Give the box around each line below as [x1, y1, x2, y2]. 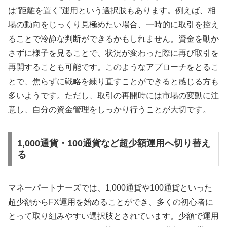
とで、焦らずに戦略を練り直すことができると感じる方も [8, 77, 219, 86]
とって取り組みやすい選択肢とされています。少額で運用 [8, 211, 219, 220]
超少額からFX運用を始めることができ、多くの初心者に [8, 197, 213, 206]
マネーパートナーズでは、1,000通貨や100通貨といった [8, 183, 212, 192]
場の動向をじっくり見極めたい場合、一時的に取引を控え [8, 20, 219, 29]
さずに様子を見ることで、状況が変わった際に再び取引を [8, 49, 219, 58]
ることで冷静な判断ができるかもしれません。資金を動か [8, 34, 219, 44]
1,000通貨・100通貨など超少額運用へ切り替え [17, 138, 210, 149]
